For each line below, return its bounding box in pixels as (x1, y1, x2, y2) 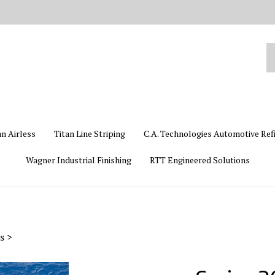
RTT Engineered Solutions (149, 154, 250, 166)
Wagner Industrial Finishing (25, 154, 131, 166)
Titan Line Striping (53, 128, 125, 139)
